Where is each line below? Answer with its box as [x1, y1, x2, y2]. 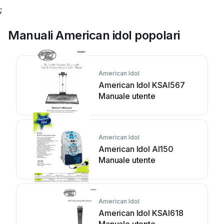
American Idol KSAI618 [98, 208, 183, 218]
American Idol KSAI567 [98, 80, 185, 90]
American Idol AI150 [98, 144, 173, 154]
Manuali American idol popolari [8, 28, 180, 42]
